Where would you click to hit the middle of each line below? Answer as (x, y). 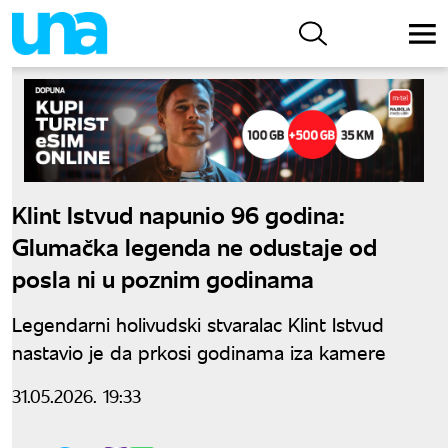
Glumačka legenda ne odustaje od (194, 245)
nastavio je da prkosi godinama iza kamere (199, 351)
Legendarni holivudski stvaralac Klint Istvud (198, 323)
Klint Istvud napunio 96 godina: (178, 213)
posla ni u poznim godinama (163, 277)
